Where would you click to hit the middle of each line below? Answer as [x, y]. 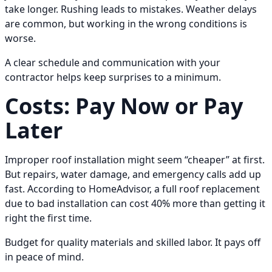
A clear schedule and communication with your [113, 63]
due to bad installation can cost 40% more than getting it [135, 204]
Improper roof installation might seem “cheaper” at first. [135, 160]
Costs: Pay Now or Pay [124, 106]
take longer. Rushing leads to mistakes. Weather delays [131, 9]
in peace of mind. [44, 257]
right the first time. [48, 218]
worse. [20, 39]
